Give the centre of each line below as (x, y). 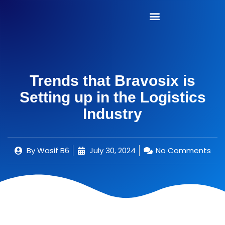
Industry (113, 114)
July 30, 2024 (112, 151)
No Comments (183, 151)
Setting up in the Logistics (113, 97)
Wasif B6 (52, 151)
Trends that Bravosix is (113, 81)
